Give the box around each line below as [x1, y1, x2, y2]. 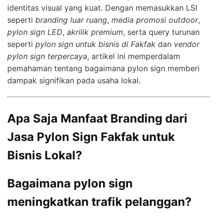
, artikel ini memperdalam [87, 51, 180, 61]
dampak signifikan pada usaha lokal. [7, 75, 140, 85]
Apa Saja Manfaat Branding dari [7, 111, 187, 125]
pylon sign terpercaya [7, 51, 87, 61]
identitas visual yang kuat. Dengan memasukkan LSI [7, 2, 197, 13]
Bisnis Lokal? [7, 148, 82, 162]
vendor [174, 39, 200, 49]
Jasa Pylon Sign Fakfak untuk [7, 129, 175, 144]
